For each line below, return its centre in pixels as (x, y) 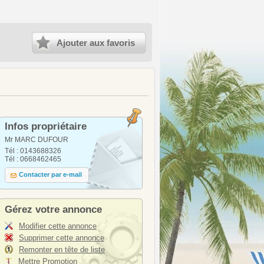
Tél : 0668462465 (33, 159)
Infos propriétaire (46, 126)
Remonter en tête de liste (62, 250)
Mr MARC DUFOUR (37, 140)
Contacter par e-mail (51, 175)
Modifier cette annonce (58, 226)
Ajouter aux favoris (96, 43)
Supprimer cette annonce (62, 238)
